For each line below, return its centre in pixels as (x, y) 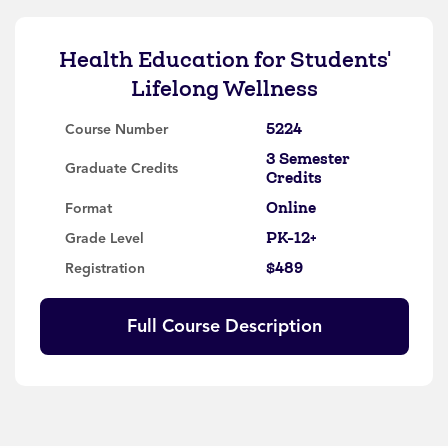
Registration (104, 268)
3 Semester (307, 158)
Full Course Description (224, 325)
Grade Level (104, 238)
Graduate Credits (121, 169)
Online (290, 207)
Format (88, 208)
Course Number (116, 129)
